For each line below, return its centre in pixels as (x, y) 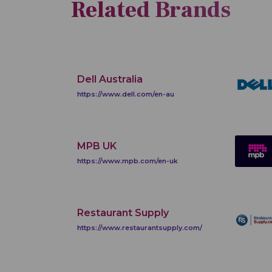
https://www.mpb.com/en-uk (127, 161)
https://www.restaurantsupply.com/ (140, 228)
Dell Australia (110, 80)
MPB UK (97, 146)
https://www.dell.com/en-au (126, 94)
